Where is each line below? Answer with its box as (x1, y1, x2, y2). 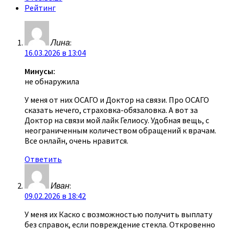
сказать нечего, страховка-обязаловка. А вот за (25, 104, 198, 115)
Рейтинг (25, 2, 56, 13)
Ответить (25, 153, 62, 164)
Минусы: (25, 65, 55, 76)
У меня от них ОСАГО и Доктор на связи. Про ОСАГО (25, 94, 209, 105)
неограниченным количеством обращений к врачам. (25, 125, 216, 135)
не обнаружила (25, 76, 79, 86)
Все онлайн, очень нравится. (25, 135, 128, 146)
